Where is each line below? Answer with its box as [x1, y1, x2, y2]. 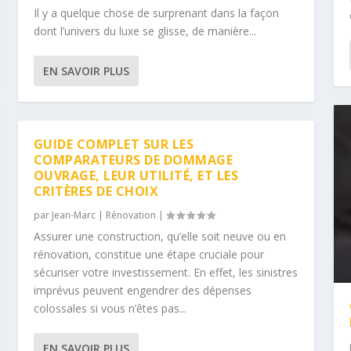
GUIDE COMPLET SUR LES [33, 135, 194, 153]
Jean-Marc [51, 208, 96, 222]
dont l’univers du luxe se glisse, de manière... [33, 23, 256, 38]
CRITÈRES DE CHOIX [33, 182, 159, 200]
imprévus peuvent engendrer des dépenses [33, 282, 251, 298]
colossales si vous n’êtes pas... [33, 300, 186, 316]
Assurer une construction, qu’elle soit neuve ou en [33, 228, 286, 244]
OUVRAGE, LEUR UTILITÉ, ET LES [33, 166, 239, 184]
